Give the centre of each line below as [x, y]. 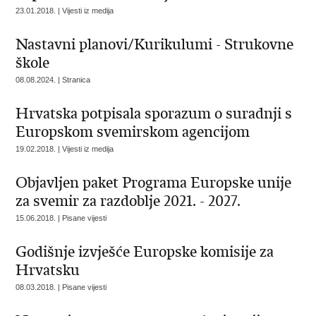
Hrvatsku [48, 270]
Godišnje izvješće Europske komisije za [145, 252]
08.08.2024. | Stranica [53, 80]
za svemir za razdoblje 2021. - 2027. [128, 201]
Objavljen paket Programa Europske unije [154, 183]
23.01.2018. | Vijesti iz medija [65, 11]
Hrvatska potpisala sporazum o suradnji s [154, 114]
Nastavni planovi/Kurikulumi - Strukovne [155, 44]
